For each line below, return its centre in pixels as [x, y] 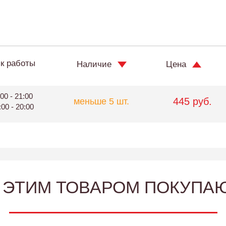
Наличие [94, 64]
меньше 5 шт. [101, 101]
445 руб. [192, 101]
